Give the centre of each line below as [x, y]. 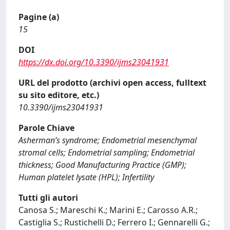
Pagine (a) [39, 17]
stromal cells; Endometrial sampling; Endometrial [107, 152]
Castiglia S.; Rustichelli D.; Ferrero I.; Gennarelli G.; [114, 222]
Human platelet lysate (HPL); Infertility [86, 177]
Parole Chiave [46, 128]
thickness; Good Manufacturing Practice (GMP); [102, 165]
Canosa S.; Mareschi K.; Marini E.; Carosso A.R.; [108, 210]
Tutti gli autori [48, 197]
